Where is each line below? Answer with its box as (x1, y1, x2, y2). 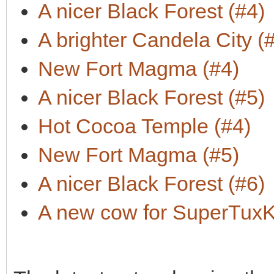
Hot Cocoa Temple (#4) (38, 114, 251, 138)
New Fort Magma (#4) (38, 57, 239, 80)
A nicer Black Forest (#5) (38, 86, 265, 109)
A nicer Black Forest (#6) (38, 172, 265, 195)
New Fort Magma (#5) (38, 143, 239, 166)
